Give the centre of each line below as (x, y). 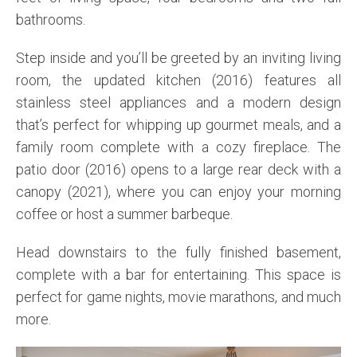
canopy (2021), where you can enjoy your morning (178, 192)
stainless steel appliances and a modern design (178, 103)
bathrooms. (51, 20)
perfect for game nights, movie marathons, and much (178, 297)
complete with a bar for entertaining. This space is (178, 275)
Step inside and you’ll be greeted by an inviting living (178, 58)
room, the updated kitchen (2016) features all (178, 80)
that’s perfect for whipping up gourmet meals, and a (178, 125)
